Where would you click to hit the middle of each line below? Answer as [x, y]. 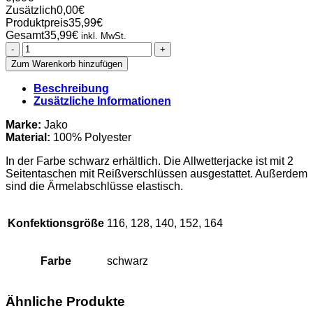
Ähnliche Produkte [65, 302]
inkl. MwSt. [104, 36]
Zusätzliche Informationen [102, 101]
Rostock [42, 60]
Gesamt [25, 36]
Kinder [38, 110]
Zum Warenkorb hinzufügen [67, 64]
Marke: [23, 125]
